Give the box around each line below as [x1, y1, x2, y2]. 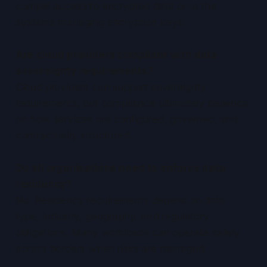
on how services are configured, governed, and [15, 113, 238, 126]
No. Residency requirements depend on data [15, 194, 225, 207]
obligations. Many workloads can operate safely [15, 226, 240, 239]
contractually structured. [15, 129, 132, 142]
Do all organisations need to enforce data [15, 162, 225, 175]
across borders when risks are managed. [15, 243, 207, 255]
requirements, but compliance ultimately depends [15, 97, 248, 110]
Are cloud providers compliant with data [15, 49, 218, 61]
